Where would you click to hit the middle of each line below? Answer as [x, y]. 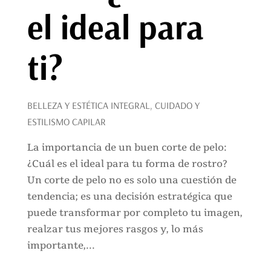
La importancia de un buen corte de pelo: [127, 147]
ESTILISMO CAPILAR [66, 121]
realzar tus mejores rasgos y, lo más [115, 229]
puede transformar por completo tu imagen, [135, 213]
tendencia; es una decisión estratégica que [129, 196]
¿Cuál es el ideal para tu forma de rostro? [127, 164]
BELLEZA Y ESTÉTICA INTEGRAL [88, 105]
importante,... [61, 245]
